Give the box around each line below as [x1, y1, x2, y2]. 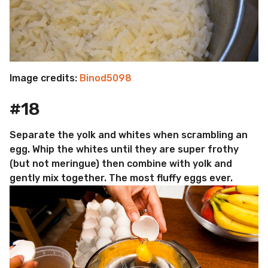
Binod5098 [80, 72, 132, 84]
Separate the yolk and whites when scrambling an [10, 129, 248, 141]
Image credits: [10, 72, 80, 84]
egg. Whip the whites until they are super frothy [10, 143, 239, 155]
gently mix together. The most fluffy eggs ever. [10, 172, 233, 184]
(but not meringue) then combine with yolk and [10, 157, 232, 169]
